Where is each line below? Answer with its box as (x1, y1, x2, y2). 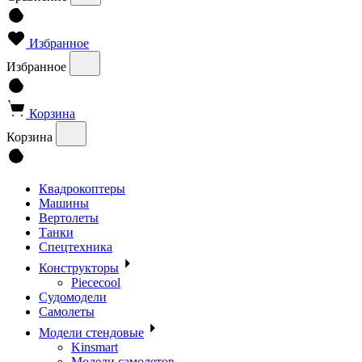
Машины (39, 196, 89, 211)
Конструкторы (39, 261, 119, 276)
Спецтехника (39, 240, 112, 255)
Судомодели (39, 290, 107, 305)
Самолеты (39, 305, 95, 319)
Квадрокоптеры (39, 182, 125, 196)
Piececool (71, 276, 120, 290)
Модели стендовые (39, 326, 144, 340)
